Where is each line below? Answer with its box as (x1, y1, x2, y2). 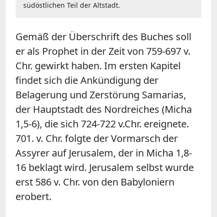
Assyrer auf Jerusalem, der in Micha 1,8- (15, 146, 192, 159)
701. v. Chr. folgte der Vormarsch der (15, 131, 178, 145)
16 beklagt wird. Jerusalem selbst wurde (15, 160, 194, 174)
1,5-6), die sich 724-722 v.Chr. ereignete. (15, 117, 189, 130)
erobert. (15, 189, 51, 203)
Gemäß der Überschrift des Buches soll (15, 30, 191, 43)
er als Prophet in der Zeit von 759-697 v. (15, 44, 190, 58)
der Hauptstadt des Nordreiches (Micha (15, 102, 192, 116)
